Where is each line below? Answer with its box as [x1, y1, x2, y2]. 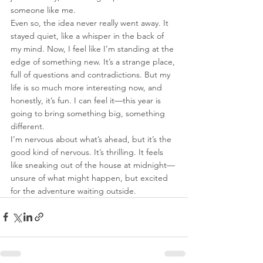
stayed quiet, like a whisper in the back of [11, 30, 166, 41]
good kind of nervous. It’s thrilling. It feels [11, 146, 166, 157]
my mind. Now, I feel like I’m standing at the [11, 43, 176, 54]
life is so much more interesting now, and [11, 82, 164, 93]
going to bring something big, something [11, 107, 167, 119]
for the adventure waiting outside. [11, 185, 136, 196]
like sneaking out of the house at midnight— [11, 159, 175, 170]
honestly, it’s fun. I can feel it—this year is [11, 95, 163, 106]
